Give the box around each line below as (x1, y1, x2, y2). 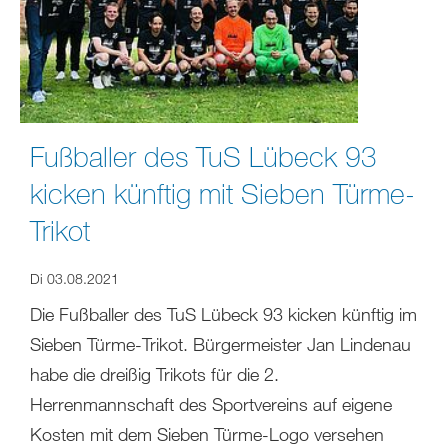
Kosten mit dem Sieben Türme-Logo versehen (30, 422, 384, 445)
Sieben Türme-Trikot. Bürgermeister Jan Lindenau (30, 332, 411, 355)
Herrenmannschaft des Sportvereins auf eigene (30, 392, 392, 415)
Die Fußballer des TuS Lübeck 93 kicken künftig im (30, 302, 417, 325)
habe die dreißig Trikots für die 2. (30, 362, 279, 385)
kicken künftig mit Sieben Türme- (30, 175, 415, 210)
